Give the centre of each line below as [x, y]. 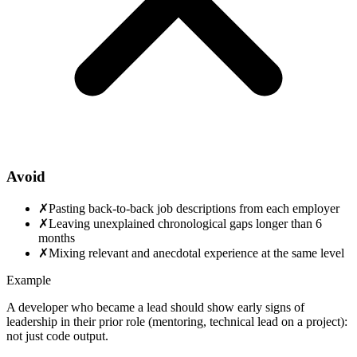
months [57, 237]
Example [29, 280]
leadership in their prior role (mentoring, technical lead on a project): [177, 321]
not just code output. [57, 335]
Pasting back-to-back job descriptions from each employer [194, 208]
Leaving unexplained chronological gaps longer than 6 [185, 223]
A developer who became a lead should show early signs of [155, 307]
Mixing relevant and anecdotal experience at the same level [196, 253]
